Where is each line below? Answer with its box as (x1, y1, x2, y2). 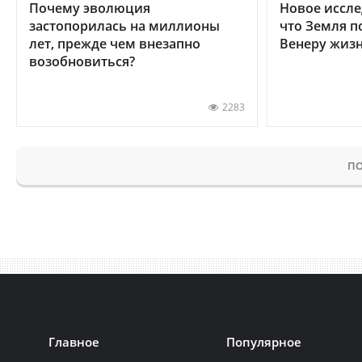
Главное (48, 333, 99, 350)
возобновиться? (29, 52, 135, 70)
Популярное (226, 333, 302, 350)
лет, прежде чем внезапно (29, 34, 200, 53)
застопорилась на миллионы (29, 16, 220, 35)
